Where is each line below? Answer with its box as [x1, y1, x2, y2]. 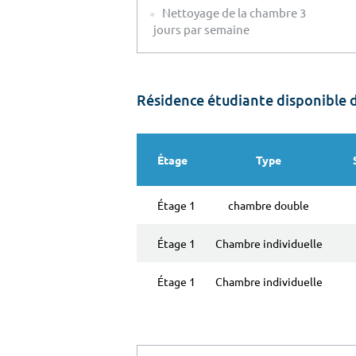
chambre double [228, 197, 309, 212]
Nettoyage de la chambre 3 [160, 4, 306, 20]
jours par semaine [153, 21, 250, 37]
